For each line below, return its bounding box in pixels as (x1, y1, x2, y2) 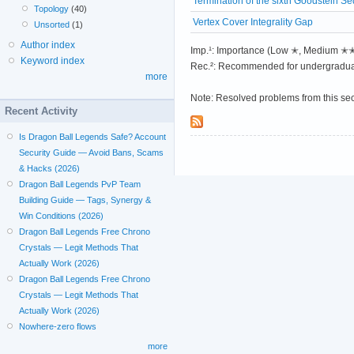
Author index (21, 39, 75, 51)
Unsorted (34, 19, 70, 29)
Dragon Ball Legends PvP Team (19, 179, 141, 189)
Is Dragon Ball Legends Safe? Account (19, 131, 167, 141)
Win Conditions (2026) (19, 210, 104, 220)
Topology (34, 3, 70, 13)
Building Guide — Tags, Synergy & (19, 194, 152, 205)
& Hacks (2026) (19, 163, 81, 173)
